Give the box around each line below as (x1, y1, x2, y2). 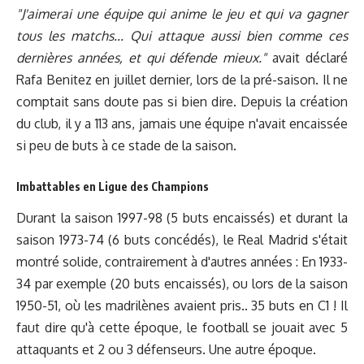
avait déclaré (266, 50, 349, 67)
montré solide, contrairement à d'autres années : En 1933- (16, 253, 348, 270)
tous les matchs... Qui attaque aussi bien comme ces (16, 28, 348, 45)
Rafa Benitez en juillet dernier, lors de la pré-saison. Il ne (16, 71, 348, 89)
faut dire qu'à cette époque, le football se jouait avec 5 (16, 318, 348, 336)
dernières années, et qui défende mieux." (16, 50, 267, 67)
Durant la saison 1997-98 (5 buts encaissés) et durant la (16, 209, 348, 226)
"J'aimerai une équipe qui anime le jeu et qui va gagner (16, 6, 348, 23)
